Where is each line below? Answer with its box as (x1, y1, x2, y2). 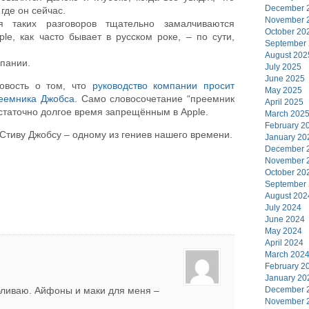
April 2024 (265, 237, 303, 248)
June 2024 (265, 214, 305, 224)
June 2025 (265, 73, 305, 83)
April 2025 (265, 97, 303, 107)
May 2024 (265, 226, 302, 236)
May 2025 (265, 85, 302, 95)
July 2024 (265, 202, 301, 212)
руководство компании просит (92, 80, 235, 91)
